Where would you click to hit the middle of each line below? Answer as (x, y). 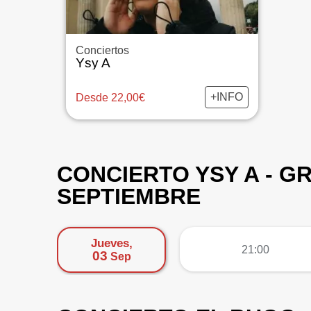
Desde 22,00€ (110, 97)
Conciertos (102, 50)
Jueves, (111, 243)
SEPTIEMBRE (129, 196)
